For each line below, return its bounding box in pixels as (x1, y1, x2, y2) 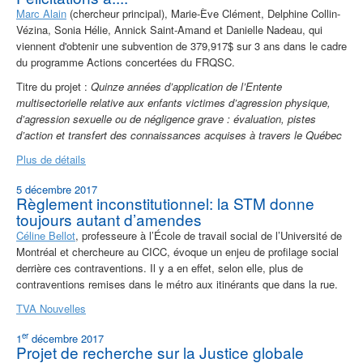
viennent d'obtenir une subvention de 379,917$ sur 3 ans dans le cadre (16, 38, 347, 54)
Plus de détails (16, 152, 86, 168)
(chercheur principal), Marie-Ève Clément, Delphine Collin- (66, 6, 340, 22)
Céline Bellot (16, 228, 75, 244)
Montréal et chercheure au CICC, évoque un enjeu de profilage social (16, 244, 339, 260)
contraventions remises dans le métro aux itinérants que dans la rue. (16, 276, 338, 293)
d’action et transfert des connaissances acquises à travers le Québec (16, 127, 342, 143)
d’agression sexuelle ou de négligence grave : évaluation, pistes (16, 111, 316, 127)
